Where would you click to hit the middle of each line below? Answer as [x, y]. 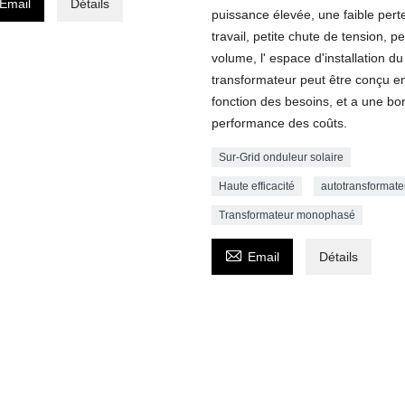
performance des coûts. [279, 122]
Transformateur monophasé [287, 215]
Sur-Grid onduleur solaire [281, 157]
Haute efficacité [257, 186]
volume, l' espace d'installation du [307, 57]
